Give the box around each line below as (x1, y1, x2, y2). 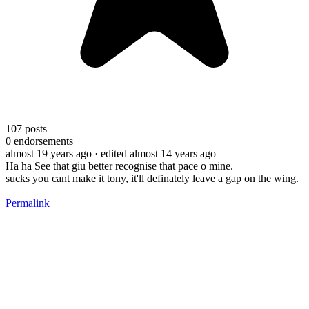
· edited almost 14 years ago (94, 147, 216, 159)
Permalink (6, 197, 50, 209)
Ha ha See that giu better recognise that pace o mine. (6, 159, 233, 172)
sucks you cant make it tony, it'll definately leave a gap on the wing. (6, 172, 299, 184)
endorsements (11, 134, 73, 147)
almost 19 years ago (6, 147, 92, 159)
